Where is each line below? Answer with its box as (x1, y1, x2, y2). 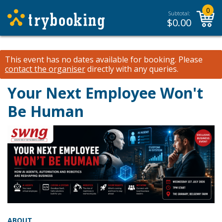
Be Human (7, 101, 84, 121)
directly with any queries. (85, 63, 178, 74)
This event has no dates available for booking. (5, 54, 176, 65)
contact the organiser (5, 63, 85, 74)
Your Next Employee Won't (7, 83, 203, 103)
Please (176, 54, 203, 65)
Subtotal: (168, 9, 190, 17)
